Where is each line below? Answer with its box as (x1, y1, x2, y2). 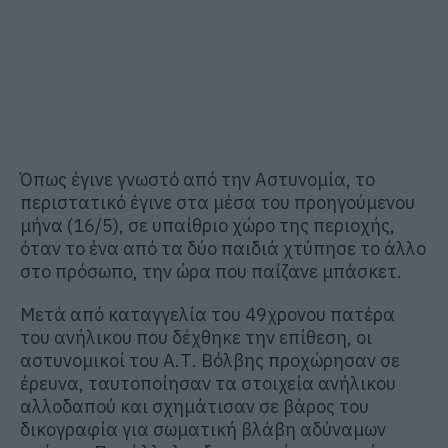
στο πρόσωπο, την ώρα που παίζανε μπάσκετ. (20, 259, 402, 283)
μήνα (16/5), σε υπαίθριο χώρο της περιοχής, (20, 213, 395, 237)
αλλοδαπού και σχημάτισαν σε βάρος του (20, 394, 369, 418)
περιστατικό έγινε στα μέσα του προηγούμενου (20, 190, 415, 214)
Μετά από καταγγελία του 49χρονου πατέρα (20, 302, 395, 326)
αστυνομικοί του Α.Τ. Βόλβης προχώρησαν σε (20, 348, 400, 372)
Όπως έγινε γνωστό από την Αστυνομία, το (20, 167, 375, 191)
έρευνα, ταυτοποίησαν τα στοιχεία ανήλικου (20, 371, 396, 395)
